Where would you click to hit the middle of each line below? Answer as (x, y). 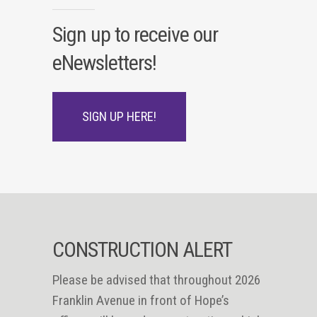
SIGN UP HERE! (119, 116)
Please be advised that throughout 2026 (156, 280)
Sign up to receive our (135, 34)
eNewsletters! (104, 63)
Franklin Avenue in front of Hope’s (141, 300)
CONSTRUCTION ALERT (142, 249)
